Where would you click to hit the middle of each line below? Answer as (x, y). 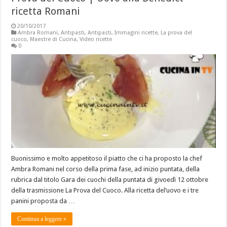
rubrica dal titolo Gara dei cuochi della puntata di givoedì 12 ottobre (110, 180)
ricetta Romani (46, 11)
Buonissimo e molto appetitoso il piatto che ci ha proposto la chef (107, 159)
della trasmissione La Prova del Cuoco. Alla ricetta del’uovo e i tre (105, 191)
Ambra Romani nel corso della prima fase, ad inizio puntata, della (106, 169)
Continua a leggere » (42, 219)
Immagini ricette (136, 32)
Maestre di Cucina (53, 39)
